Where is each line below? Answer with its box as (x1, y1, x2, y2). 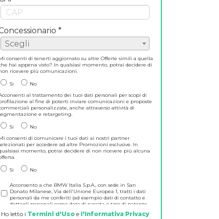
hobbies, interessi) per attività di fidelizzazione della (9, 207, 136, 214)
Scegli (4, 39, 30, 48)
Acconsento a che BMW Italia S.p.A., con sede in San (9, 182, 136, 188)
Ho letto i (1, 210, 28, 218)
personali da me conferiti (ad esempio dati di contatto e (9, 195, 145, 201)
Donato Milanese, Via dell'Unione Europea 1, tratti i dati (9, 188, 146, 195)
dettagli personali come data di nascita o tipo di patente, (9, 201, 148, 207)
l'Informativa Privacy (81, 210, 150, 218)
